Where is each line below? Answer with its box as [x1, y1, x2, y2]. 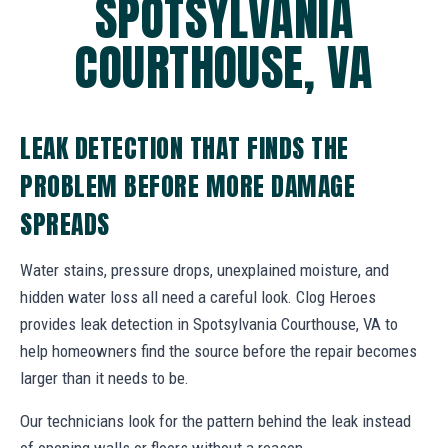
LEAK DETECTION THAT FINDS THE [20, 128, 349, 167]
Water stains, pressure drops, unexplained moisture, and [20, 259, 389, 280]
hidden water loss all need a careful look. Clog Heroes [20, 286, 376, 307]
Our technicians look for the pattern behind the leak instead [20, 410, 411, 431]
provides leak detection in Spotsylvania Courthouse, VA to [20, 313, 398, 334]
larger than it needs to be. [20, 367, 189, 388]
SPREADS [20, 204, 110, 243]
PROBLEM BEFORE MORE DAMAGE [20, 166, 356, 205]
